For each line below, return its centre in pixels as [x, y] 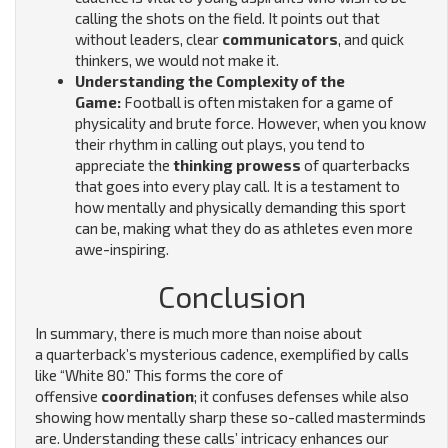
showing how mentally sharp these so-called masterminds [230, 417]
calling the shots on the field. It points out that [227, 18]
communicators [280, 39]
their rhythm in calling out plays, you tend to [220, 144]
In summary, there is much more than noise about [198, 333]
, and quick [371, 39]
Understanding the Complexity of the [210, 81]
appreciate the [124, 165]
